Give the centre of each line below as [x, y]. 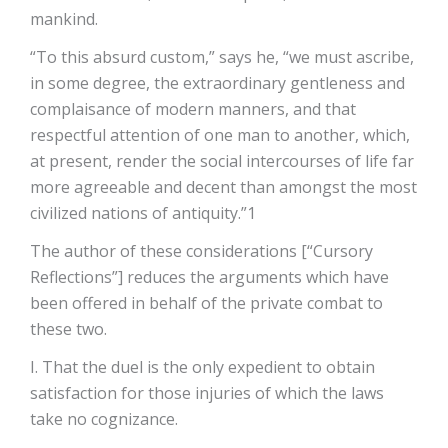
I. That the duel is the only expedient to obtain [202, 366]
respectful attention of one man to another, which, [220, 134]
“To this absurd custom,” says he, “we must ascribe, [222, 56]
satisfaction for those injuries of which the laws [207, 392]
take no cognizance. [104, 418]
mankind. [64, 18]
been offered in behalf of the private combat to [206, 302]
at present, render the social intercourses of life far [222, 160]
